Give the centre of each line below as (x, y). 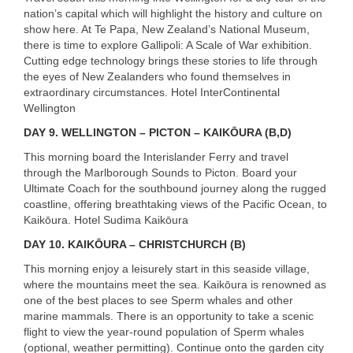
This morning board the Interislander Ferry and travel (156, 156)
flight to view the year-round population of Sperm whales (164, 331)
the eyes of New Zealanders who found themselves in (157, 76)
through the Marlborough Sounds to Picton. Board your (160, 172)
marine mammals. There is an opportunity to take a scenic (169, 316)
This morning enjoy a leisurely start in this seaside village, (167, 268)
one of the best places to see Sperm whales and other (158, 300)
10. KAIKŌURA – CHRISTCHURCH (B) (146, 244)
